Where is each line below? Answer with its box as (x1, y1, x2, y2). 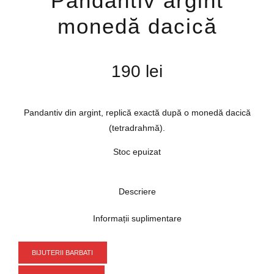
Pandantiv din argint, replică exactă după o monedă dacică (23, 108, 251, 118)
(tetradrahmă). (109, 123, 165, 133)
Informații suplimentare (92, 213, 182, 224)
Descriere (118, 187, 156, 197)
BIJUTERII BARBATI (32, 248, 94, 256)
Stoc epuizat (113, 147, 161, 157)
